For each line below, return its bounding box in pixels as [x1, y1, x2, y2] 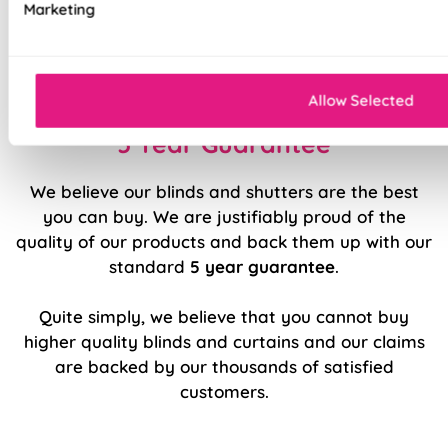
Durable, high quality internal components [83, 27, 364, 46]
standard [109, 255, 190, 277]
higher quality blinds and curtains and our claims [23, 330, 425, 352]
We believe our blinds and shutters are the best [29, 180, 419, 202]
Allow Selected [308, 90, 413, 110]
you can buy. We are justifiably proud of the [42, 205, 406, 227]
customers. [179, 380, 269, 402]
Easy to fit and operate [83, 68, 239, 87]
